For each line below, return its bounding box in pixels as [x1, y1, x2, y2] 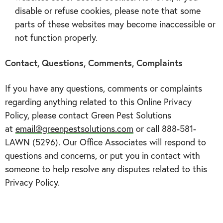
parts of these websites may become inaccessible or [15, 18, 216, 30]
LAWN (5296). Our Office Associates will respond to [5, 136, 206, 148]
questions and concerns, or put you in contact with [5, 149, 200, 161]
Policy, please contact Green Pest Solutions [5, 109, 171, 121]
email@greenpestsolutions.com [15, 122, 133, 134]
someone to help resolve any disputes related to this [5, 163, 207, 175]
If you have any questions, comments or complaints [5, 82, 202, 94]
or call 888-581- [133, 122, 196, 134]
